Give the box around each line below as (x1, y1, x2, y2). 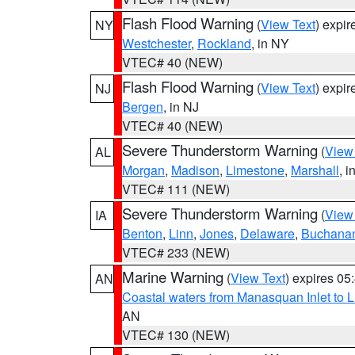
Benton (122, 224, 162, 242)
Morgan (122, 161, 165, 179)
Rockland (197, 34, 251, 52)
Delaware (240, 224, 295, 242)
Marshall (291, 161, 339, 179)
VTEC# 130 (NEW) (122, 326, 230, 344)
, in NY (251, 34, 289, 52)
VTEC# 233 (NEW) (122, 243, 230, 261)
